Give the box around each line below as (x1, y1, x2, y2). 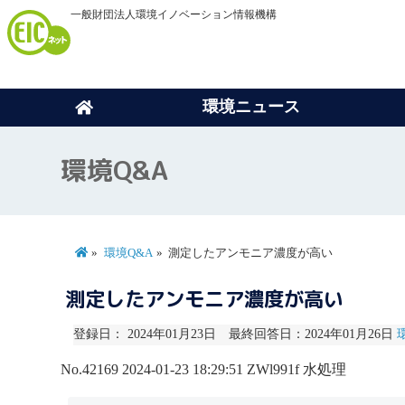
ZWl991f (247, 361, 300, 377)
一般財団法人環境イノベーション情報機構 (71, 8, 277, 21)
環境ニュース (202, 97, 300, 116)
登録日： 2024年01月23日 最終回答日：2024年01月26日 (72, 327, 397, 342)
